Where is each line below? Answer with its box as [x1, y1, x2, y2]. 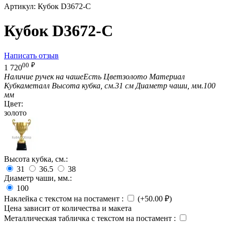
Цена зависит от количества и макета [4, 204, 132, 213]
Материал [149, 72, 185, 81]
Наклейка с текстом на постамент [4, 194, 122, 203]
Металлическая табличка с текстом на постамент [4, 214, 174, 223]
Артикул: [4, 2, 36, 11]
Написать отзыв [4, 51, 59, 60]
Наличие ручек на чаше [4, 72, 83, 81]
